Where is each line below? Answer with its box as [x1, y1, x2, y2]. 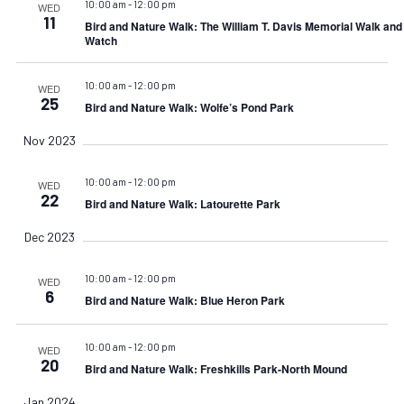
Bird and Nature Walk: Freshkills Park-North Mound [84, 360, 347, 377]
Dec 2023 [23, 228, 75, 244]
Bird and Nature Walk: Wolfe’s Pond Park [84, 98, 294, 115]
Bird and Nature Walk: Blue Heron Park [84, 291, 285, 308]
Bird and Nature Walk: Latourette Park [84, 195, 280, 212]
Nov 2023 [23, 132, 76, 148]
